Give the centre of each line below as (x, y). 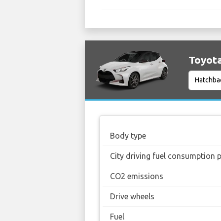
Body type (128, 135)
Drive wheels (132, 196)
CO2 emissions (137, 176)
